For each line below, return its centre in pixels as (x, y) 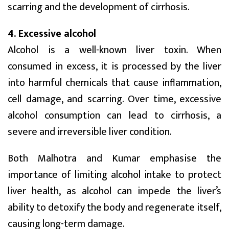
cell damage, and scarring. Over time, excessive (114, 99)
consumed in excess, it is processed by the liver (114, 66)
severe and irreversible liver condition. (90, 132)
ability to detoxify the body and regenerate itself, (114, 207)
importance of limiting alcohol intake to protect (114, 175)
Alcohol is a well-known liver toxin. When (114, 50)
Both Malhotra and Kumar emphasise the (114, 158)
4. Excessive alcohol (52, 33)
